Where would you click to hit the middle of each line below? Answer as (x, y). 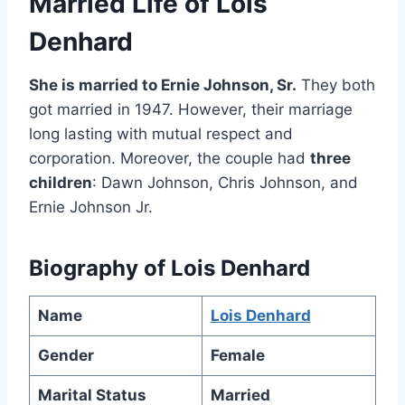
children (61, 183)
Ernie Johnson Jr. (91, 207)
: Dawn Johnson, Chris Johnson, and (225, 183)
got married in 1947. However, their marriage (191, 110)
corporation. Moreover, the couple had (170, 159)
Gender (66, 356)
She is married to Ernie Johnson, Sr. (163, 85)
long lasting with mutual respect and (161, 134)
